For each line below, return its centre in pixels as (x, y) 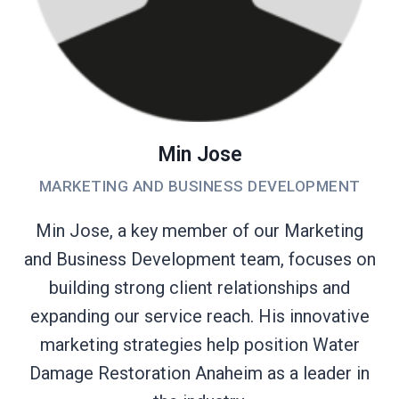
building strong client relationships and (199, 287)
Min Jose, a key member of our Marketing (199, 230)
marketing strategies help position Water (199, 344)
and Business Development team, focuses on (199, 259)
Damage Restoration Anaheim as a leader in (199, 373)
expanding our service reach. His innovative (199, 316)
